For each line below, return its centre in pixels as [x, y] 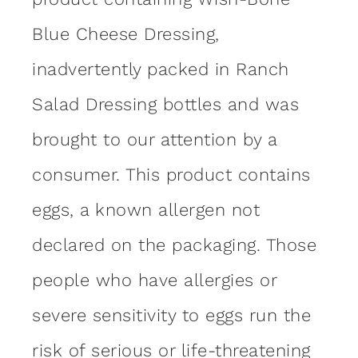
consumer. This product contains [171, 174]
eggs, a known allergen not [146, 209]
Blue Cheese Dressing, [126, 34]
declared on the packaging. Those [174, 245]
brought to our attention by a [155, 139]
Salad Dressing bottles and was [165, 104]
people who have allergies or [154, 280]
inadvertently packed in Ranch [161, 69]
